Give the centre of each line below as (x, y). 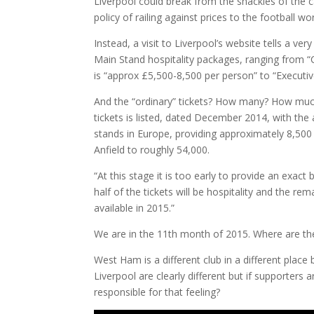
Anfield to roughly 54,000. (152, 150)
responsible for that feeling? (157, 292)
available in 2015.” (135, 208)
